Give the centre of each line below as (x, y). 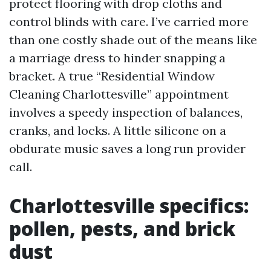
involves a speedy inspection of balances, (126, 112)
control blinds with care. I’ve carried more (129, 21)
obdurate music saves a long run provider (127, 149)
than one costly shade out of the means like (133, 40)
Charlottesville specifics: (129, 205)
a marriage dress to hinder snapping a (117, 58)
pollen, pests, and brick (122, 228)
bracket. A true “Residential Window (112, 76)
